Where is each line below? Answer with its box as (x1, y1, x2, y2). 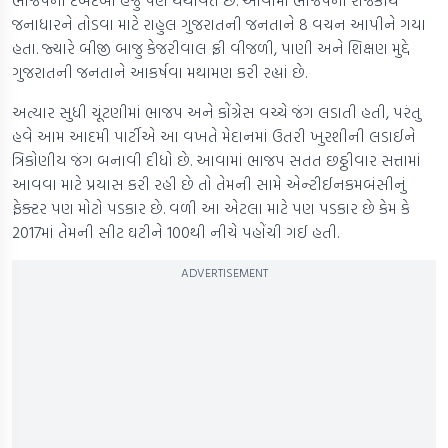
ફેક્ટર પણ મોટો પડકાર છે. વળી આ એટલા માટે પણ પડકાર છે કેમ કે (12, 196, 410, 221)
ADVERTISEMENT (180, 263, 268, 282)
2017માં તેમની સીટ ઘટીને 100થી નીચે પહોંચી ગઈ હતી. (12, 220, 339, 245)
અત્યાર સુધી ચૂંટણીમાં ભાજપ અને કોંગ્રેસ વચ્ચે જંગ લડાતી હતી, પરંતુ (12, 100, 421, 125)
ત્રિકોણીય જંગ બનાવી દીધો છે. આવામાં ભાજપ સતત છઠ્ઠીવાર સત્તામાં (12, 148, 421, 173)
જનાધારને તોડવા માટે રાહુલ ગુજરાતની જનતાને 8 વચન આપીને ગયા (12, 12, 426, 37)
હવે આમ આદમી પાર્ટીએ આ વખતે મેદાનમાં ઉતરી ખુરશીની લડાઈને (12, 124, 416, 149)
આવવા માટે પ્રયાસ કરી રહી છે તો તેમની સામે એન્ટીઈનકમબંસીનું (12, 172, 406, 197)
